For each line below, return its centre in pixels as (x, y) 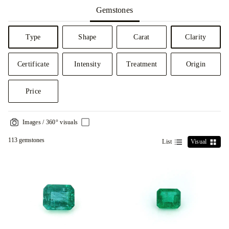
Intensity (87, 64)
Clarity (196, 37)
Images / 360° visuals (50, 122)
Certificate (33, 64)
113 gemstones (26, 140)
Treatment (142, 64)
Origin (196, 64)
